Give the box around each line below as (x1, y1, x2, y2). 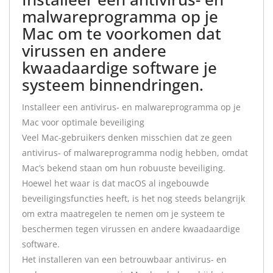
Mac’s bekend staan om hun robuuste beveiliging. (22, 162, 225, 174)
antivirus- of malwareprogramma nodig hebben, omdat (22, 147, 248, 158)
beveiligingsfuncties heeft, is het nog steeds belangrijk (22, 193, 245, 204)
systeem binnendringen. (22, 74, 204, 96)
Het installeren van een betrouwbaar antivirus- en (22, 253, 227, 265)
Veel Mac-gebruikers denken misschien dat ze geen (22, 132, 232, 143)
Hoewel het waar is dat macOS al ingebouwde (22, 177, 209, 189)
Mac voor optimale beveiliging (22, 116, 144, 128)
